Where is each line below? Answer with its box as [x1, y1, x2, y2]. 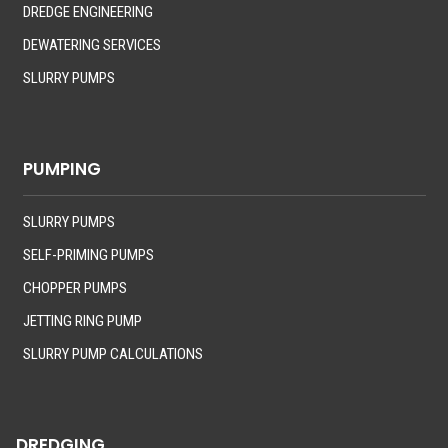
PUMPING [23, 157, 106, 182]
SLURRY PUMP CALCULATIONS [23, 345, 204, 364]
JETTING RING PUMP [23, 312, 143, 331]
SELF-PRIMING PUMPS [23, 246, 155, 265]
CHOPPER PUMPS [23, 279, 128, 298]
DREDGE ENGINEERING [23, 3, 154, 22]
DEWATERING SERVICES [23, 36, 162, 55]
